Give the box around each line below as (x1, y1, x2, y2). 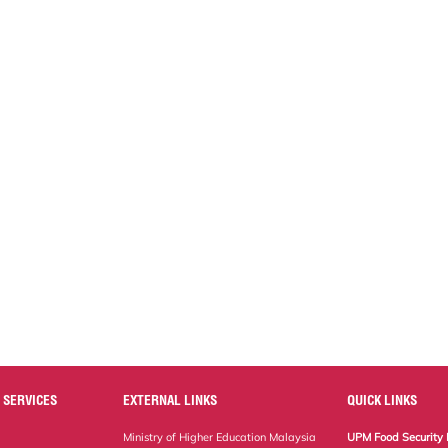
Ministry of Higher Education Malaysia (123, 429, 317, 444)
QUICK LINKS (347, 391, 418, 408)
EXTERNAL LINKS (123, 391, 218, 408)
